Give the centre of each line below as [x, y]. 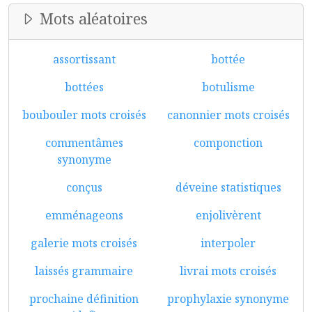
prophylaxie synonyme [228, 299]
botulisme [228, 87]
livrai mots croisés [228, 271]
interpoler [228, 243]
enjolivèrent [228, 215]
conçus [84, 187]
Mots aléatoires [92, 18]
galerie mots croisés [84, 243]
